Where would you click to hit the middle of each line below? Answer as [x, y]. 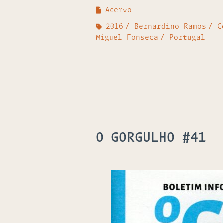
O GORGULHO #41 [151, 138]
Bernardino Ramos [170, 27]
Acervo [118, 10]
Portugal [187, 38]
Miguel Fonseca [127, 38]
